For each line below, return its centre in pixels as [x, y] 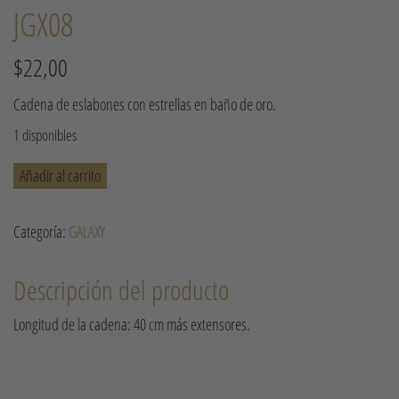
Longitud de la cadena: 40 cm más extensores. [132, 324]
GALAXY [87, 232]
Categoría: [41, 232]
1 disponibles [45, 135]
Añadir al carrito [60, 175]
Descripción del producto [121, 290]
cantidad [39, 186]
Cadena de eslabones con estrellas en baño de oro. [145, 104]
